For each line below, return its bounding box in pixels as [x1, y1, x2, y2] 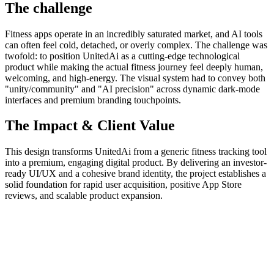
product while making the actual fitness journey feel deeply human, [5, 61, 263, 72]
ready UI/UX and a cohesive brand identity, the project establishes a [5, 168, 266, 179]
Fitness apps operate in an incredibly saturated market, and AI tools [5, 28, 262, 39]
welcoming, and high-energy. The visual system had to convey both [5, 72, 265, 83]
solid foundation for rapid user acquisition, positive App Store [5, 179, 242, 190]
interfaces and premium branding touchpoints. [5, 94, 181, 105]
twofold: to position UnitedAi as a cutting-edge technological [5, 50, 240, 61]
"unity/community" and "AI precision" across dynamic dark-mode [5, 83, 260, 94]
